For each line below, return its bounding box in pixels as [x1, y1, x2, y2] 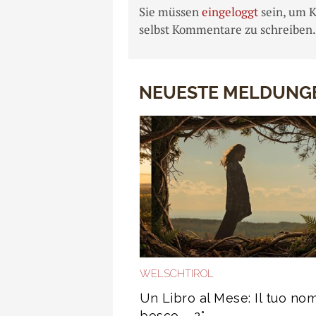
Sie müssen [139, 3, 202, 20]
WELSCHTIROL [140, 267, 214, 280]
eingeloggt [202, 3, 258, 20]
